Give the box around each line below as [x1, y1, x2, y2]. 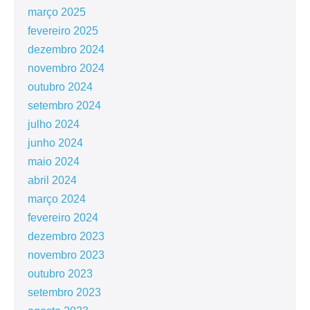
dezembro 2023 [28, 230, 104, 243]
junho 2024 [28, 137, 83, 149]
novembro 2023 [28, 249, 104, 262]
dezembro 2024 [28, 44, 104, 56]
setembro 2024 [28, 100, 101, 112]
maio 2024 [28, 156, 80, 168]
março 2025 [28, 6, 86, 19]
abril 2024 [28, 174, 77, 187]
